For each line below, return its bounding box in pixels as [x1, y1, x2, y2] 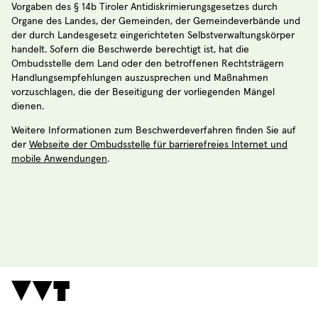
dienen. [11, 102, 44, 112]
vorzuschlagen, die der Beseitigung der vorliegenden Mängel [11, 87, 275, 98]
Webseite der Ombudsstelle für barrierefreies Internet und [29, 140, 287, 150]
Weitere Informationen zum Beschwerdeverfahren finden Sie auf [11, 126, 296, 136]
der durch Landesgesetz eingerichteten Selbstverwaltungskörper [11, 31, 295, 41]
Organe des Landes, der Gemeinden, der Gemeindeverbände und [11, 16, 300, 27]
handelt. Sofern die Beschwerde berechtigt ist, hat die [11, 45, 249, 55]
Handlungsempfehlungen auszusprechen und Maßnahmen [11, 73, 268, 84]
